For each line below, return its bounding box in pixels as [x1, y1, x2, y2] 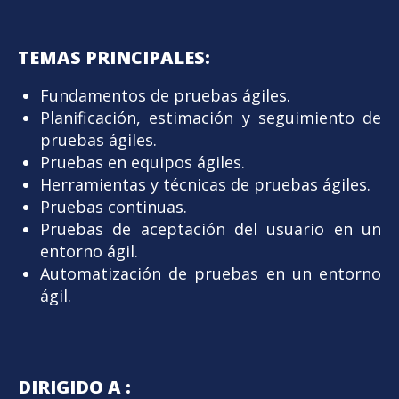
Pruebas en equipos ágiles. [40, 151, 245, 173]
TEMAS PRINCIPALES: [18, 45, 210, 69]
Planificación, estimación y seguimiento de [40, 106, 381, 128]
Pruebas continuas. [40, 195, 187, 217]
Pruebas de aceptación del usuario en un [40, 217, 381, 240]
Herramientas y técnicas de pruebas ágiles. [40, 173, 370, 195]
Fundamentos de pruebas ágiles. [40, 84, 290, 106]
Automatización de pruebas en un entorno [40, 262, 381, 284]
